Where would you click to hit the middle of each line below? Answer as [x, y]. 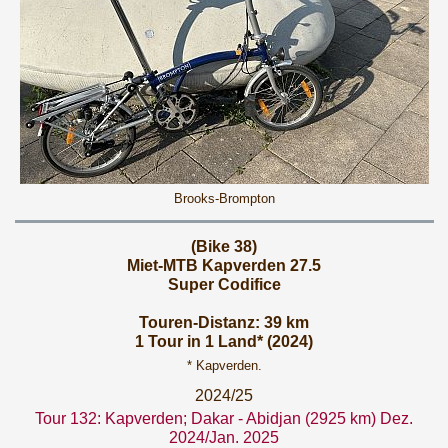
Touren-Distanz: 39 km [224, 322]
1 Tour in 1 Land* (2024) [224, 341]
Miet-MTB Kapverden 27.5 [224, 265]
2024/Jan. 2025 [224, 437]
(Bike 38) [224, 246]
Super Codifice [224, 284]
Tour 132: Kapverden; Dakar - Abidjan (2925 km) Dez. [224, 418]
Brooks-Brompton [224, 198]
